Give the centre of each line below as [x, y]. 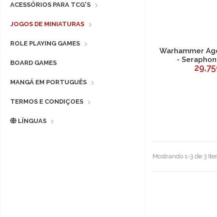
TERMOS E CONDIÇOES [47, 102]
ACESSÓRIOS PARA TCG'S [50, 5]
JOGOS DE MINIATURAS [47, 24]
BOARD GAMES [33, 63]
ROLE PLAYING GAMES [45, 44]
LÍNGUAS [31, 121]
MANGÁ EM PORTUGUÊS [48, 82]
